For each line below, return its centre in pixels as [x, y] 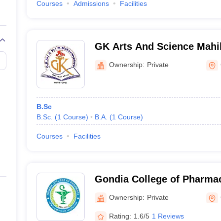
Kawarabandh [127, 59]
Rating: [120, 216]
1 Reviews [168, 216]
